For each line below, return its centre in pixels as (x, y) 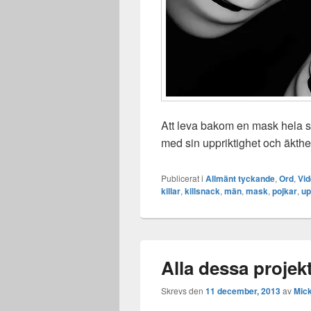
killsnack (202, 191)
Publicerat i (182, 178)
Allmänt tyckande (240, 178)
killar (171, 191)
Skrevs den (183, 290)
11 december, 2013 (243, 291)
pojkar (285, 191)
